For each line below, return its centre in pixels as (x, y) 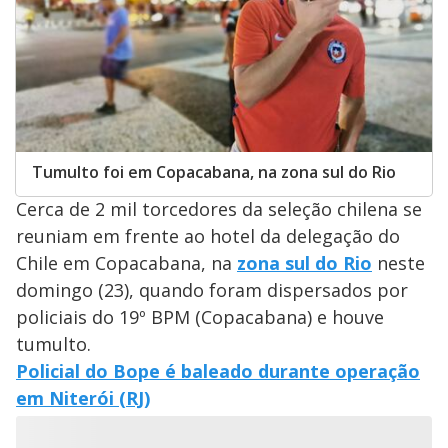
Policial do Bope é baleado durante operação (218, 371)
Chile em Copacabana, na (126, 263)
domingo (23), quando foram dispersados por (212, 290)
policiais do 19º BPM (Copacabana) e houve (200, 317)
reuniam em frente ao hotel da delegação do (208, 236)
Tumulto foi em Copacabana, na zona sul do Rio (214, 172)
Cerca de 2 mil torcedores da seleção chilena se (219, 209)
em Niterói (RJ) (83, 398)
